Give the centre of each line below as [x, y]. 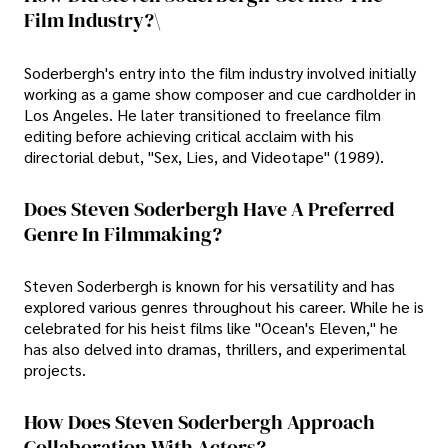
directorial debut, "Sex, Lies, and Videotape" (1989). [204, 156]
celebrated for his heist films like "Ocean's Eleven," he [211, 328]
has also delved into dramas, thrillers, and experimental [215, 349]
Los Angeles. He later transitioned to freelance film [202, 114]
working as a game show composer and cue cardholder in [220, 93]
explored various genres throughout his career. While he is [224, 307]
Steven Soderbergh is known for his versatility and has [209, 286]
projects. [55, 370]
